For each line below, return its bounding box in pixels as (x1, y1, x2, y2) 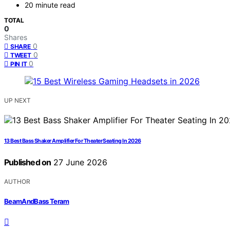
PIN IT (10, 60, 27, 68)
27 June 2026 (51, 157, 108, 168)
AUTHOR (4, 178, 30, 186)
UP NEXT (4, 97, 31, 105)
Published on (4, 157, 51, 168)
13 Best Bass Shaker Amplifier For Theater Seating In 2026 (4, 138, 141, 145)
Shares (4, 33, 27, 42)
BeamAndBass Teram (4, 197, 69, 205)
